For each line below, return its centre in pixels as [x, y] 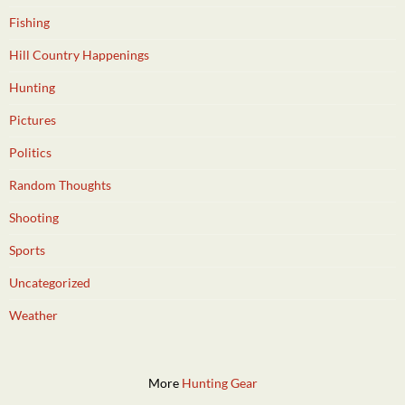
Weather [33, 316]
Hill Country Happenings [79, 55]
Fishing [29, 23]
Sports [27, 250]
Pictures [33, 120]
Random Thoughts [60, 185]
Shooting [34, 218]
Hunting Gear [219, 383]
